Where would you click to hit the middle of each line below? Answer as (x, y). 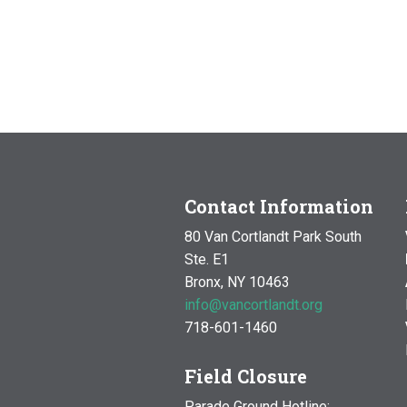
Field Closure (245, 376)
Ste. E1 (206, 259)
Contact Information (278, 206)
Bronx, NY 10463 (237, 282)
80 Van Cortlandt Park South (273, 236)
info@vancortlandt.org (253, 304)
